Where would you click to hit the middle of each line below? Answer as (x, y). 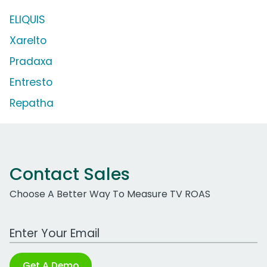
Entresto (31, 83)
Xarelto (28, 41)
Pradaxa (31, 62)
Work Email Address (55, 227)
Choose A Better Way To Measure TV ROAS (110, 194)
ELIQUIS (27, 20)
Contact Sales (70, 174)
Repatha (32, 103)
